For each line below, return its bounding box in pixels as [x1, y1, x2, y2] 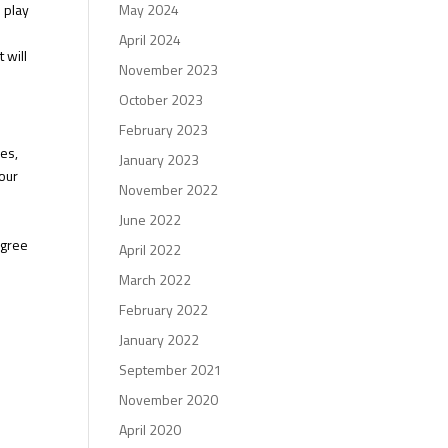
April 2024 [119, 29, 182, 51]
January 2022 [119, 329, 200, 351]
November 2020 [119, 389, 219, 411]
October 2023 [119, 89, 204, 111]
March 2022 [119, 269, 192, 291]
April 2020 [119, 419, 182, 441]
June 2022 [119, 209, 182, 231]
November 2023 [119, 59, 219, 81]
